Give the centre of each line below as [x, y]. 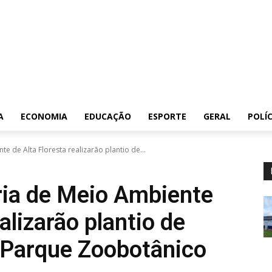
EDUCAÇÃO [108, 116]
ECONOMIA [44, 116]
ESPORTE [167, 116]
